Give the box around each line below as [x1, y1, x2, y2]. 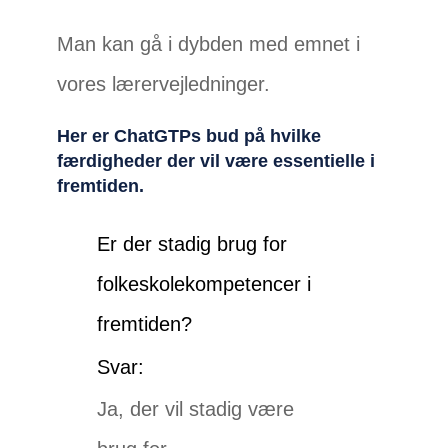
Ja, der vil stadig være [97, 398, 295, 421]
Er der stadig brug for [97, 233, 288, 256]
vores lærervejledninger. [57, 73, 271, 96]
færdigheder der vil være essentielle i [57, 151, 376, 172]
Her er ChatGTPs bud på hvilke [57, 126, 322, 147]
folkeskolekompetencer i [97, 273, 312, 296]
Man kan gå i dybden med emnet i [57, 33, 361, 56]
